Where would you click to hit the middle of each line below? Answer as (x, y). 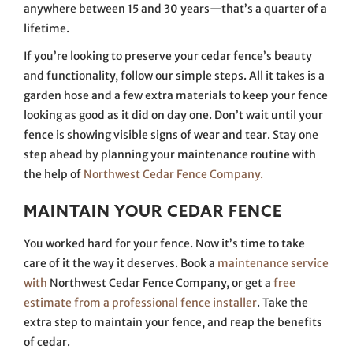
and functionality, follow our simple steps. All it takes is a (174, 75)
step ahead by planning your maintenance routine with (170, 154)
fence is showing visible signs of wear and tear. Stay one (171, 134)
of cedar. (47, 342)
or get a (251, 282)
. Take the (282, 302)
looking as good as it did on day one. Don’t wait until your (173, 115)
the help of (54, 174)
